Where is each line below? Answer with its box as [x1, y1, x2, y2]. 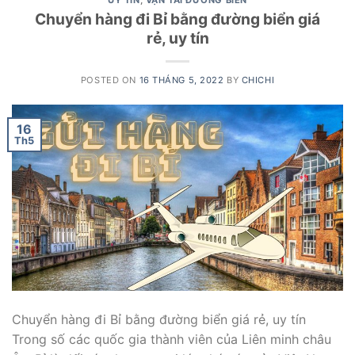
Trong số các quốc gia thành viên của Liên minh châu [12, 330, 331, 347]
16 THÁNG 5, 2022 [139, 74, 224, 86]
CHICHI [241, 74, 275, 86]
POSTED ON [80, 74, 139, 86]
